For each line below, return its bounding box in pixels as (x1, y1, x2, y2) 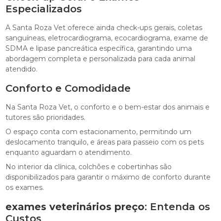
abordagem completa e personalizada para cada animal (5, 54, 196, 63)
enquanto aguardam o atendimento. (5, 147, 132, 157)
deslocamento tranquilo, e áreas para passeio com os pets (5, 137, 204, 147)
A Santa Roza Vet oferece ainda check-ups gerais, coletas (5, 23, 203, 32)
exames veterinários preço (5, 200, 145, 213)
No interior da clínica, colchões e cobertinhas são (5, 162, 172, 171)
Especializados (5, 2, 82, 15)
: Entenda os (145, 200, 211, 213)
